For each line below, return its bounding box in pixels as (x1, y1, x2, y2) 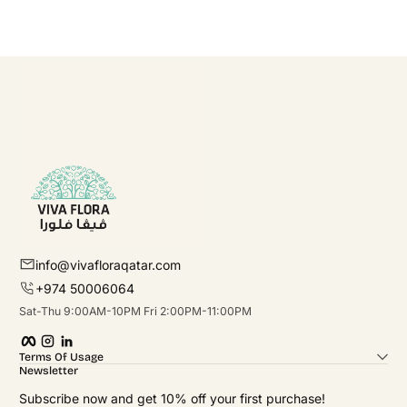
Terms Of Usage (19, 350, 104, 363)
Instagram (56, 322, 116, 338)
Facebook (37, 322, 96, 338)
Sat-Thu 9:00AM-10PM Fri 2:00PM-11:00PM (19, 303, 252, 318)
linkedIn (75, 322, 122, 338)
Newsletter (19, 363, 78, 377)
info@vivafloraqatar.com (35, 256, 181, 273)
